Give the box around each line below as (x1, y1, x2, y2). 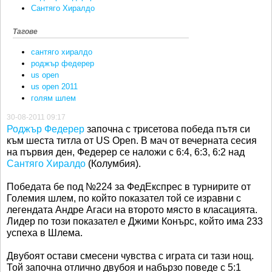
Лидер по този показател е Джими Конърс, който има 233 (7, 216, 263, 227)
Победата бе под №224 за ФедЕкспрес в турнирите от (7, 182, 251, 192)
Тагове (13, 27, 38, 36)
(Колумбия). (86, 158, 141, 169)
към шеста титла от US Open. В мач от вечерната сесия (7, 135, 257, 146)
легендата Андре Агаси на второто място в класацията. (7, 205, 257, 216)
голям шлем (31, 93, 76, 103)
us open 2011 (31, 81, 78, 91)
